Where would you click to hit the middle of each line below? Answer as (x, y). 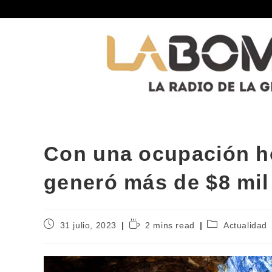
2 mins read (170, 225)
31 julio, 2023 (88, 225)
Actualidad (246, 225)
